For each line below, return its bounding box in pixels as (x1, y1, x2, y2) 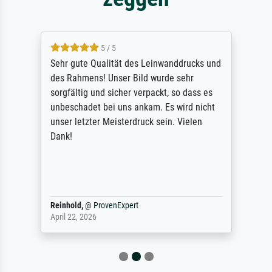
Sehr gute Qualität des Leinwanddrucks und (50, 58, 221, 70)
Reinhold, (50, 200, 83, 211)
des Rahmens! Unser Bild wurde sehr (50, 72, 194, 84)
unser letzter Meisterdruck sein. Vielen (50, 116, 202, 128)
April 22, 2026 (50, 212, 97, 223)
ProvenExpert (93, 200, 138, 211)
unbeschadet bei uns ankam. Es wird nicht (50, 101, 215, 114)
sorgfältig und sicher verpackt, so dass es (50, 87, 212, 99)
